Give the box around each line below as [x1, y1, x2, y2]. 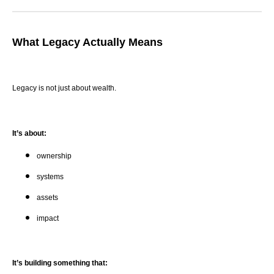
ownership [37, 151, 72, 160]
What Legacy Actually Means [12, 36, 163, 49]
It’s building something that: [12, 259, 108, 268]
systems [37, 172, 64, 181]
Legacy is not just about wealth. [12, 84, 116, 93]
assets [37, 193, 58, 202]
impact [37, 213, 59, 223]
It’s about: [12, 128, 46, 138]
